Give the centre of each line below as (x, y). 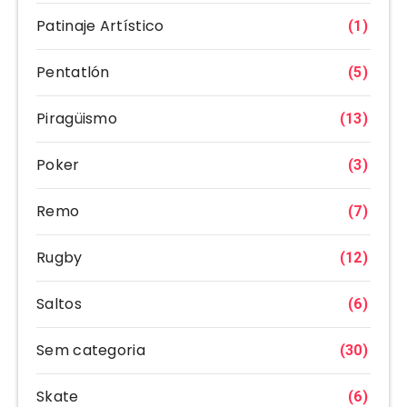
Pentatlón (73, 73)
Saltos (59, 304)
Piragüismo (77, 119)
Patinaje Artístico (100, 26)
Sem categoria (91, 351)
